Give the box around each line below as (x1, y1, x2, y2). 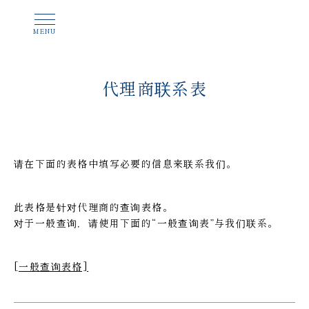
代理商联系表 (101, 76, 208, 100)
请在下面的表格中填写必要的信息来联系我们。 (14, 157, 237, 170)
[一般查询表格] (14, 259, 89, 273)
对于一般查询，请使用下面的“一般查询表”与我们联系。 (14, 216, 279, 230)
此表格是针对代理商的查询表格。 (14, 200, 173, 214)
